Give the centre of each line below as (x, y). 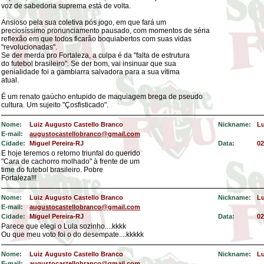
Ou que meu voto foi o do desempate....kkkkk (72, 235)
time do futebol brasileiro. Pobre (52, 170)
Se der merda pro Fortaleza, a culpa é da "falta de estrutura (95, 55)
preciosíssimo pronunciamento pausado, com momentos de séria (105, 31)
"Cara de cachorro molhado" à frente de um (70, 161)
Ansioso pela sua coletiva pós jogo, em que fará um (84, 22)
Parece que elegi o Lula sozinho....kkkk (64, 226)
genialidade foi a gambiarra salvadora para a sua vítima (90, 72)
